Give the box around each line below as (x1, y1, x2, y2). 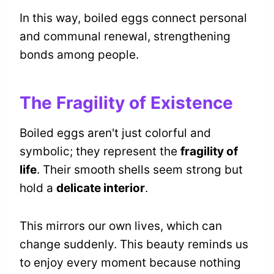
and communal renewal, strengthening (20, 29, 231, 44)
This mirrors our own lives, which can (20, 219, 222, 234)
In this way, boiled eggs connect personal (20, 11, 247, 26)
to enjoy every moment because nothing (20, 256, 241, 270)
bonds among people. (20, 48, 139, 62)
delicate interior (56, 181, 145, 196)
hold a (20, 181, 56, 196)
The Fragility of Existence (20, 92, 233, 114)
